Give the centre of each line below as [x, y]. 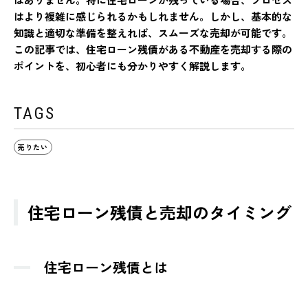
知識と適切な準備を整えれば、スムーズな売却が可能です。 [153, 32]
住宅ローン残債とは [106, 267]
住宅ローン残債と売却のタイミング [159, 212]
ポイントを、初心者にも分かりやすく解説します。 [132, 65]
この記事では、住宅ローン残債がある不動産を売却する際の [153, 49]
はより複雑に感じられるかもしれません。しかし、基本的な [153, 16]
